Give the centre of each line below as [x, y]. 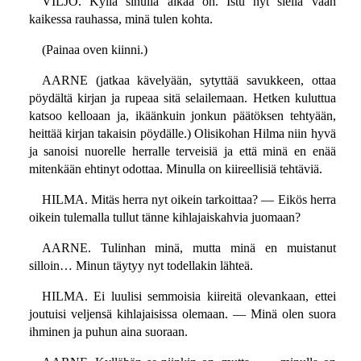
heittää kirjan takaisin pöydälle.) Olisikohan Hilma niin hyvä [182, 134]
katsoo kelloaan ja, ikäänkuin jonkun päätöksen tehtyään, [182, 116]
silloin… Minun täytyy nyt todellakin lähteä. [141, 266]
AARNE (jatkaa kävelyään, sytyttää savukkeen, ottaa [189, 81]
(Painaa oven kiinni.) [94, 50]
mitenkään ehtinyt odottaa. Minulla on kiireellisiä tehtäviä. [175, 169]
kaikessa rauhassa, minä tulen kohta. [120, 19]
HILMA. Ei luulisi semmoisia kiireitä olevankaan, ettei [189, 297]
